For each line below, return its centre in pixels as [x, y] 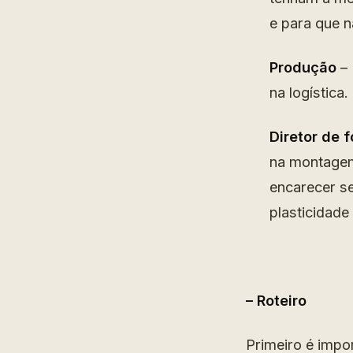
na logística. [309, 92]
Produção [303, 67]
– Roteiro [276, 300]
